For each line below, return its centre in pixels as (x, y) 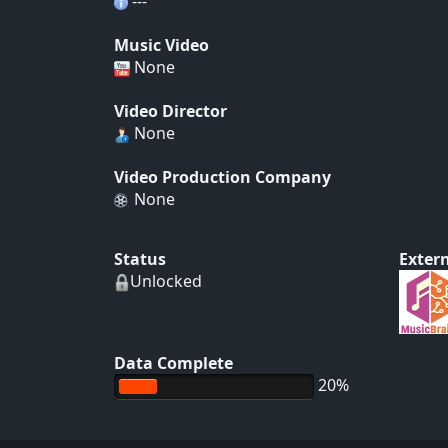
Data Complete (173, 363)
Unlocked (166, 281)
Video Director (170, 111)
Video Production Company (222, 177)
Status (140, 259)
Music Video (161, 45)
